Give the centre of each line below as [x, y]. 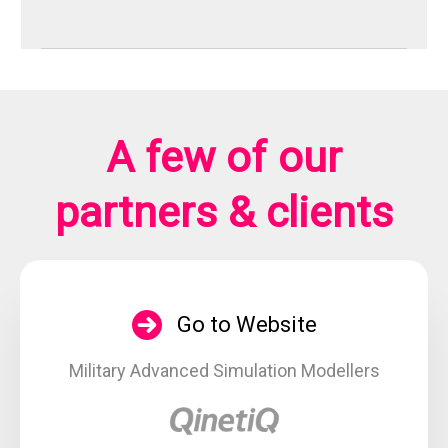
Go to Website [246, 325]
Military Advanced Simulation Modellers [224, 371]
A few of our [224, 157]
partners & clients [224, 212]
